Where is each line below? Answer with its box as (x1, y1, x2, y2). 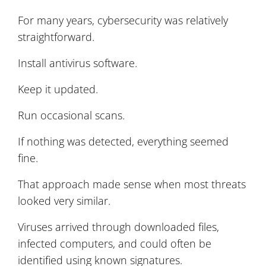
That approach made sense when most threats (18, 176, 246, 191)
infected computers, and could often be (18, 236, 211, 251)
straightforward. (18, 29, 94, 44)
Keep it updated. (18, 81, 98, 96)
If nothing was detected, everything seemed (18, 134, 229, 148)
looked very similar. (18, 193, 110, 208)
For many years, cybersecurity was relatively (18, 12, 228, 27)
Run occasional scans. (18, 107, 125, 122)
